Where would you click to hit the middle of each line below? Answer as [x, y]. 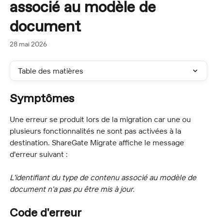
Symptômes [42, 99]
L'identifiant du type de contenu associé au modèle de [104, 178]
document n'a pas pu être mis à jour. [72, 189]
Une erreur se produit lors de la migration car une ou [101, 119]
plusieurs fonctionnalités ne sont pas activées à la [96, 131]
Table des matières [51, 71]
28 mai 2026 [28, 44]
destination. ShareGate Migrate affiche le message [98, 142]
